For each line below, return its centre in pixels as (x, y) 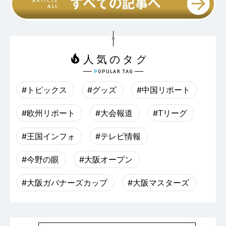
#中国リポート (163, 90)
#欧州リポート (48, 113)
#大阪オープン (106, 159)
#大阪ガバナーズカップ (65, 182)
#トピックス (44, 90)
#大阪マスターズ (158, 182)
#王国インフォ (48, 136)
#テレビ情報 (118, 136)
